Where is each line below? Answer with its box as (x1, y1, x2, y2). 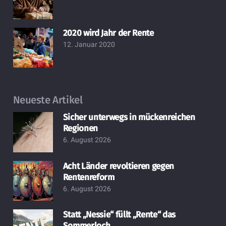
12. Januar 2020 (63, 40, 115, 48)
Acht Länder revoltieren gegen (63, 160, 174, 172)
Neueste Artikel (13, 94, 83, 106)
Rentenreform (63, 172, 115, 183)
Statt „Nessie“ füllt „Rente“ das (63, 209, 176, 220)
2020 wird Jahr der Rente (63, 27, 154, 38)
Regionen (63, 123, 98, 134)
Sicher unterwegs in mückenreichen (63, 112, 195, 123)
